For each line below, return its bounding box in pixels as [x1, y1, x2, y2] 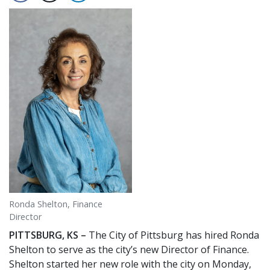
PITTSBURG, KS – [9, 228, 86, 242]
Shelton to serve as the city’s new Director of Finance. [9, 242, 249, 256]
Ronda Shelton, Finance [9, 198, 102, 210]
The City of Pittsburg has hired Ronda [86, 228, 259, 242]
